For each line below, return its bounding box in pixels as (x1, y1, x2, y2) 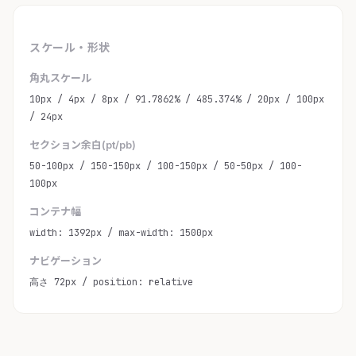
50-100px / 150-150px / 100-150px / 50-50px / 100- (29, 160, 302, 173)
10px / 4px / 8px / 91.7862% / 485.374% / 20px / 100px (29, 93, 324, 106)
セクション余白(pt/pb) (29, 138, 136, 152)
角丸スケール (29, 72, 91, 85)
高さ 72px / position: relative (29, 276, 193, 289)
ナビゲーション (29, 254, 102, 268)
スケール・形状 (29, 41, 110, 55)
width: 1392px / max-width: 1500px (29, 226, 213, 240)
